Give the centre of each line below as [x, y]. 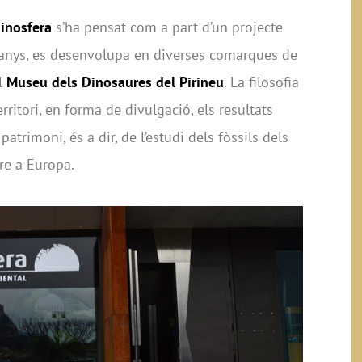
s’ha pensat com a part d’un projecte [167, 27]
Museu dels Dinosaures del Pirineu [115, 82]
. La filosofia [261, 82]
